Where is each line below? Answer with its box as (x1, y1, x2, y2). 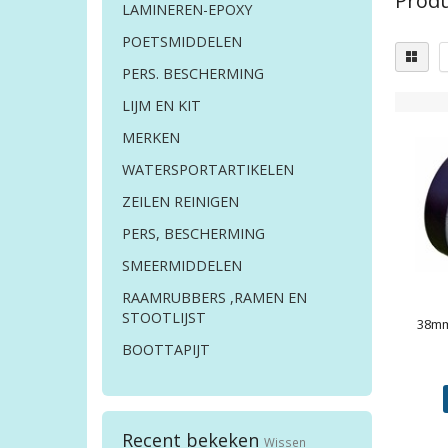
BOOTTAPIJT (122, 340, 210, 360)
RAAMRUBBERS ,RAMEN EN (122, 288, 307, 308)
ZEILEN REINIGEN (122, 192, 239, 212)
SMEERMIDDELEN (122, 256, 242, 276)
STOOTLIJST (122, 308, 206, 328)
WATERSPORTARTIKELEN (122, 160, 294, 180)
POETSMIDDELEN (122, 32, 242, 52)
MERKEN (122, 128, 180, 148)
